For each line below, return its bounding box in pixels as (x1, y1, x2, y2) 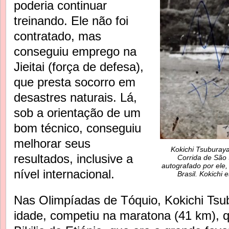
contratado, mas (14, 29, 101, 43)
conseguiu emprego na (14, 44, 136, 58)
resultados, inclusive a (14, 151, 133, 166)
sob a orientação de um (14, 105, 141, 120)
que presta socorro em (14, 75, 135, 89)
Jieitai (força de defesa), (14, 59, 144, 74)
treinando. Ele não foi (14, 13, 128, 28)
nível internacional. (14, 167, 114, 181)
